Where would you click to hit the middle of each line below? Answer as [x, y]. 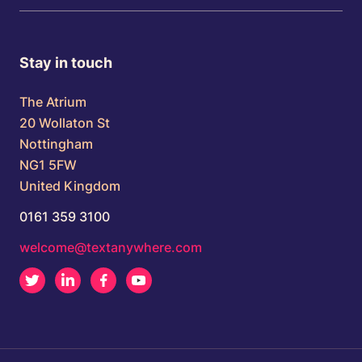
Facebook [141, 278]
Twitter [63, 278]
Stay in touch [66, 63]
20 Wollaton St [65, 123]
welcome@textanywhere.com [111, 248]
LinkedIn [104, 278]
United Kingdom [70, 186]
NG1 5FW [48, 165]
